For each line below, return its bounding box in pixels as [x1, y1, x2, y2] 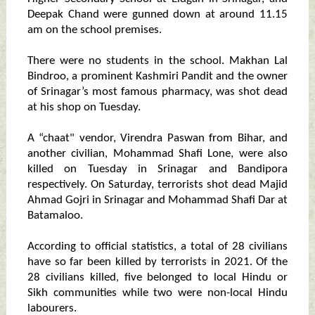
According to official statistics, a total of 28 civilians [27, 240, 288, 253]
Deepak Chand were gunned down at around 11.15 [27, 8, 288, 21]
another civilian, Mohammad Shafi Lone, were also [27, 148, 288, 160]
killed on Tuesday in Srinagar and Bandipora [27, 163, 288, 176]
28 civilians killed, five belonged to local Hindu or [27, 271, 288, 284]
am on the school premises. [27, 24, 162, 37]
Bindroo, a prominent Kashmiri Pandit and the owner [27, 70, 288, 83]
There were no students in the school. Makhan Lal [27, 55, 288, 67]
